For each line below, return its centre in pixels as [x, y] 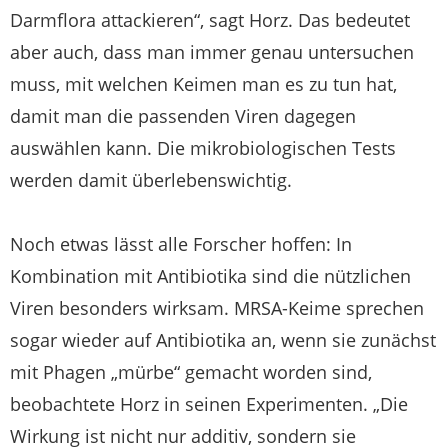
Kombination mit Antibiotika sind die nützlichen [210, 275]
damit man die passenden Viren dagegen [183, 115]
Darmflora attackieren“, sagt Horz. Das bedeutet [210, 19]
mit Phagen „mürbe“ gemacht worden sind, [191, 371]
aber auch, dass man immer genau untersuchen [212, 51]
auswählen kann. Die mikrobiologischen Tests [203, 147]
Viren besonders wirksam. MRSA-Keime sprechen [217, 307]
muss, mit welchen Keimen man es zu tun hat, [203, 83]
